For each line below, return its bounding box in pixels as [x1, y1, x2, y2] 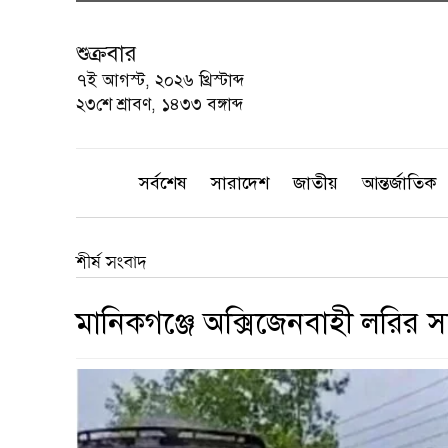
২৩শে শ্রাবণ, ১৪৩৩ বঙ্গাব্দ [76, 94, 243, 115]
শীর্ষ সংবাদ [76, 251, 147, 275]
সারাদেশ [211, 172, 269, 194]
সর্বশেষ [139, 172, 187, 194]
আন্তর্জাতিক [362, 172, 437, 194]
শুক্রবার [76, 40, 137, 67]
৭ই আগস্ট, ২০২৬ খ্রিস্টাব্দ [76, 70, 244, 91]
